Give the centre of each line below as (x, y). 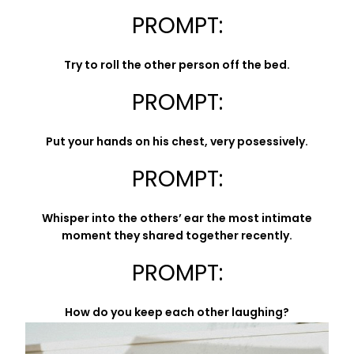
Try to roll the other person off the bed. (177, 66)
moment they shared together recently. (177, 237)
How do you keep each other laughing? (177, 314)
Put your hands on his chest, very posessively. (177, 143)
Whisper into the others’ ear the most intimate (177, 220)
